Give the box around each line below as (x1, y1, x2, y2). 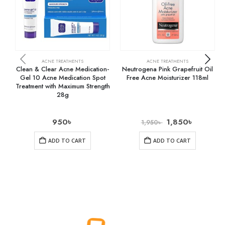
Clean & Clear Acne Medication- (16, 64, 109, 74)
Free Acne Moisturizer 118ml (127, 72, 208, 82)
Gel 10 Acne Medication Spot (20, 72, 105, 82)
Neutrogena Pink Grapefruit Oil (122, 64, 213, 74)
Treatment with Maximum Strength (15, 81, 110, 91)
